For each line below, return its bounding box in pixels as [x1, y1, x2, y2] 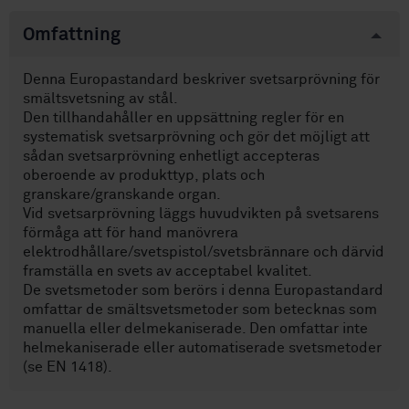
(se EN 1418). [23, 360, 112, 375]
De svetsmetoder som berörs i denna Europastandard [23, 283, 383, 299]
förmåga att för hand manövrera [23, 225, 238, 241]
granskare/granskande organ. [23, 187, 221, 203]
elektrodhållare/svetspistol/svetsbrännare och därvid [23, 245, 384, 260]
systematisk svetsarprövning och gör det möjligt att [23, 130, 370, 145]
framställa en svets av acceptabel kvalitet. [23, 264, 312, 279]
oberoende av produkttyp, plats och [23, 168, 265, 184]
